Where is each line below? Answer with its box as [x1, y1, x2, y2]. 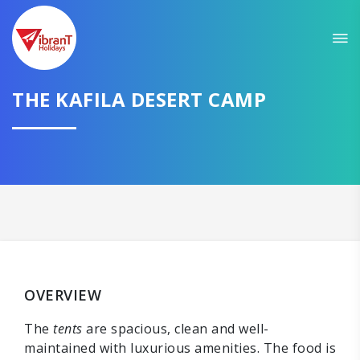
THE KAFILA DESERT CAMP [12, 85, 266, 112]
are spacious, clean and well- [82, 320, 269, 337]
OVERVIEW [24, 285, 101, 305]
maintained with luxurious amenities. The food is [24, 339, 336, 357]
